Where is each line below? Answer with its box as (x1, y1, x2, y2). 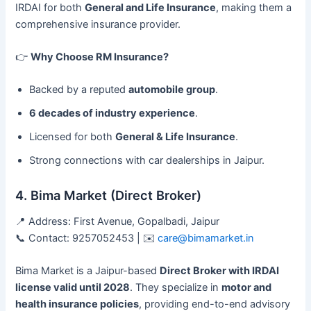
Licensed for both (29, 131, 116, 144)
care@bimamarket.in (158, 232, 255, 245)
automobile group (128, 83, 216, 96)
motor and (221, 281, 272, 294)
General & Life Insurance (115, 131, 236, 144)
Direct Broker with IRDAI (160, 264, 280, 278)
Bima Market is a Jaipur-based (15, 264, 160, 278)
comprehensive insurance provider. (15, 17, 181, 31)
